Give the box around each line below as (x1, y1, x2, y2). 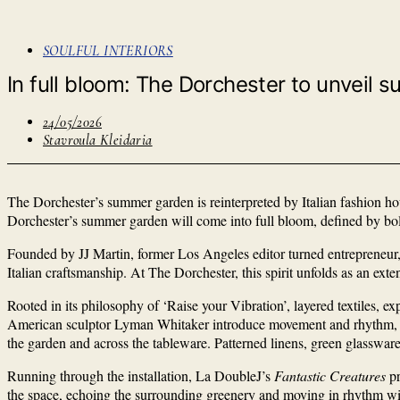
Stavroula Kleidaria (43, 130, 153, 149)
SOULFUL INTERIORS (43, 41, 173, 60)
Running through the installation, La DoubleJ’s (7, 365, 274, 385)
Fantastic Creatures (274, 365, 386, 385)
